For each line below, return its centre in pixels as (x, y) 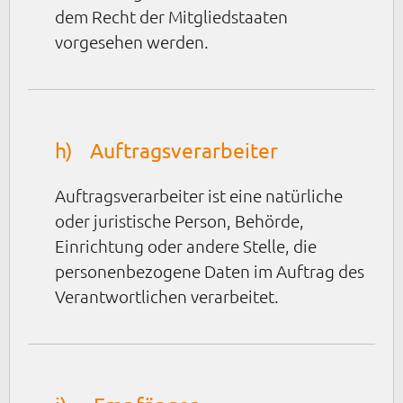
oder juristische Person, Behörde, (179, 220)
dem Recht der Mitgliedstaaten (171, 16)
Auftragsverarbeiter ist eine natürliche (199, 195)
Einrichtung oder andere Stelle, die (186, 245)
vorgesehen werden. (132, 41)
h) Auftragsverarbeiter (166, 149)
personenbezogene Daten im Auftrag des (210, 270)
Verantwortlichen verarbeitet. (167, 296)
